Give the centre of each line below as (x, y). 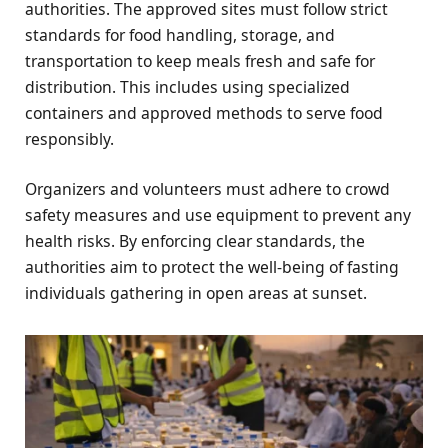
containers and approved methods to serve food (204, 112)
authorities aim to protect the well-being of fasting (212, 266)
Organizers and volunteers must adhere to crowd (207, 188)
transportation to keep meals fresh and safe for (200, 60)
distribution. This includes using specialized (187, 86)
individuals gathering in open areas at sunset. (196, 292)
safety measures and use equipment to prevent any (218, 214)
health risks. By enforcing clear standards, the (195, 240)
